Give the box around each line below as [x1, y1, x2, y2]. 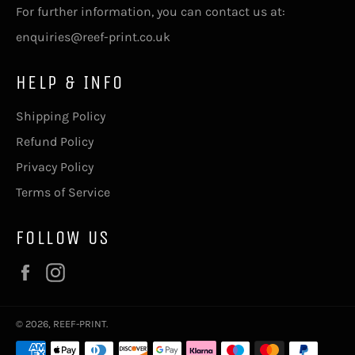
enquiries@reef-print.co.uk [16, 29, 170, 45]
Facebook [42, 263, 97, 279]
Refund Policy [16, 134, 94, 150]
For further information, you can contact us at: [16, 4, 285, 20]
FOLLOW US [16, 227, 111, 250]
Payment [15, 332, 66, 348]
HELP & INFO [16, 71, 124, 94]
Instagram [72, 263, 132, 279]
